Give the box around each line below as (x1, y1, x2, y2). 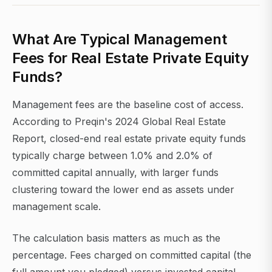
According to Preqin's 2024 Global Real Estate (12, 115, 226, 128)
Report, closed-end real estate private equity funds (12, 132, 246, 145)
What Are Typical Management (12, 30, 227, 49)
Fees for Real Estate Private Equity (12, 49, 249, 67)
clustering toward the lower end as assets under (12, 183, 234, 196)
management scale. (12, 200, 101, 213)
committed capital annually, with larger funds (12, 166, 219, 179)
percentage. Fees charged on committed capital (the (12, 249, 251, 262)
